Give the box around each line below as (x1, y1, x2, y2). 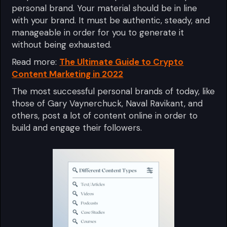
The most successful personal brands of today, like (12, 85, 215, 97)
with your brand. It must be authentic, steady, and (12, 14, 210, 26)
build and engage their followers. (12, 122, 145, 133)
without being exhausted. (12, 39, 112, 50)
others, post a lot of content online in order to (12, 109, 198, 121)
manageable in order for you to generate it (12, 26, 184, 38)
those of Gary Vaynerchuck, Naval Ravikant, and (12, 97, 203, 109)
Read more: (12, 56, 60, 67)
